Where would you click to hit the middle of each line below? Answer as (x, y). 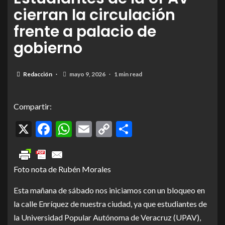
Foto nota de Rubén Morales (62, 169)
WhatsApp (109, 129)
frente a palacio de (85, 32)
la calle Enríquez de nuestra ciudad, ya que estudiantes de (110, 204)
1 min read (128, 74)
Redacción (38, 74)
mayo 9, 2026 (87, 74)
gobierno (48, 48)
